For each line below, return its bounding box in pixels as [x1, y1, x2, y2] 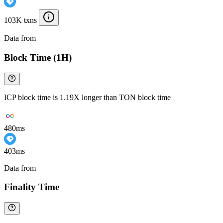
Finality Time [4, 182, 59, 193]
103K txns [4, 16, 37, 25]
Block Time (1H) [4, 52, 72, 63]
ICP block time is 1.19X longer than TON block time [4, 93, 171, 102]
